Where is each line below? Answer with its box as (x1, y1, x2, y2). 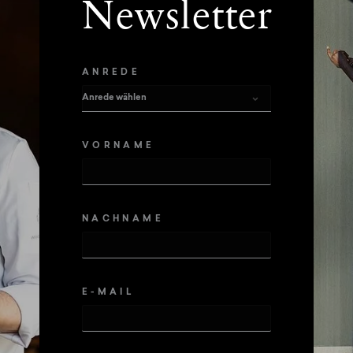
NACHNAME (82, 215, 164, 225)
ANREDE (82, 69, 141, 78)
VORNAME (82, 142, 155, 151)
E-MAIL (82, 288, 136, 298)
